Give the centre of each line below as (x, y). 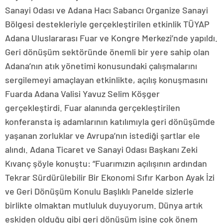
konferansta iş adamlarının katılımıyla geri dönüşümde (110, 121)
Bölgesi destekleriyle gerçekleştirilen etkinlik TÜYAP (107, 24)
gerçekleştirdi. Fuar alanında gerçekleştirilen (93, 108)
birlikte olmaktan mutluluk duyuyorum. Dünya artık (104, 205)
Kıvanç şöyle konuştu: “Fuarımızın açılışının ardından (106, 163)
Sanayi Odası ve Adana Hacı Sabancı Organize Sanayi (107, 10)
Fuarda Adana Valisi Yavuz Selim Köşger (82, 94)
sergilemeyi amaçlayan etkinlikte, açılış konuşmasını (106, 80)
